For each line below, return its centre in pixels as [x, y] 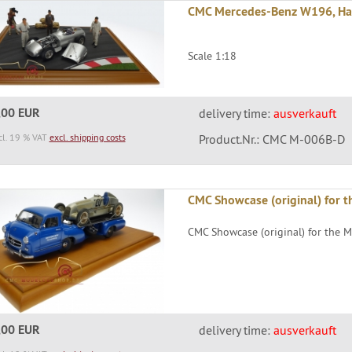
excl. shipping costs [87, 137]
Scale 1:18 [213, 56]
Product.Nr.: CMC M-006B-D [271, 139]
